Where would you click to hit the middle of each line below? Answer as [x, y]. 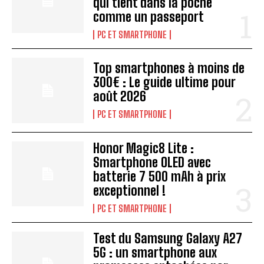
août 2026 [120, 97]
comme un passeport [149, 17]
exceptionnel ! [130, 190]
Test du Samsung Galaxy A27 [168, 238]
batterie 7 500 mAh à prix [160, 176]
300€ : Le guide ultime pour [165, 82]
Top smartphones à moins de [169, 68]
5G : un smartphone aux [155, 252]
